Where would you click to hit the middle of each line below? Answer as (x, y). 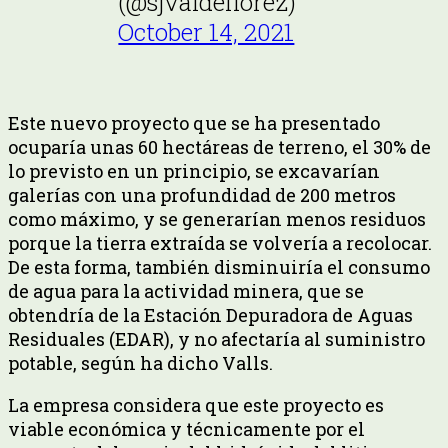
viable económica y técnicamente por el (186, 428)
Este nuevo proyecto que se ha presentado (194, 122)
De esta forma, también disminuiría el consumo (219, 266)
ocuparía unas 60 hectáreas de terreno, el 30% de (219, 146)
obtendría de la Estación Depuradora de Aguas (210, 314)
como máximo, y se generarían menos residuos (217, 218)
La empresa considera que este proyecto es (196, 404)
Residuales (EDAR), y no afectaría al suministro (216, 338)
